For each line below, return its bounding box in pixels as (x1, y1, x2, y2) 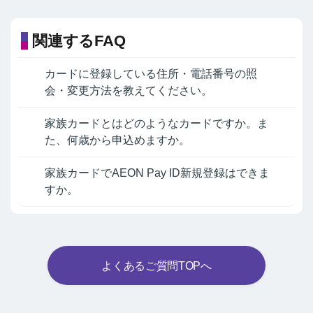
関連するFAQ (32, 31, 126, 50)
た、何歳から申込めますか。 (45, 134, 190, 147)
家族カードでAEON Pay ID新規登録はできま (45, 167, 270, 180)
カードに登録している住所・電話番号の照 (45, 68, 257, 80)
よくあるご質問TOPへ (101, 259, 212, 272)
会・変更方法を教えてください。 (45, 85, 212, 97)
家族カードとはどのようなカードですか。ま (45, 117, 268, 130)
